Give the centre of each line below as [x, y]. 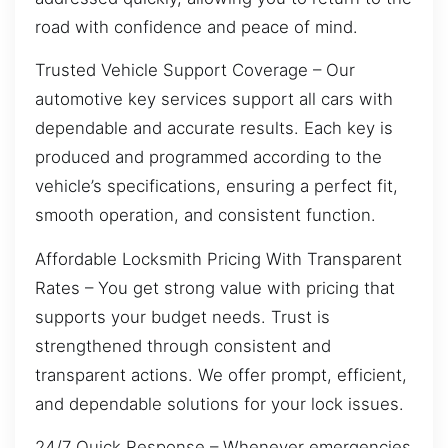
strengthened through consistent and [183, 345]
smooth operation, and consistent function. [205, 215]
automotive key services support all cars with [214, 99]
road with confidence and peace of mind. [196, 26]
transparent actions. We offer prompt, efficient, [221, 374]
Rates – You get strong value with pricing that [215, 287]
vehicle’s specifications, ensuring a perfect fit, [216, 186]
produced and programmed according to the [208, 157]
